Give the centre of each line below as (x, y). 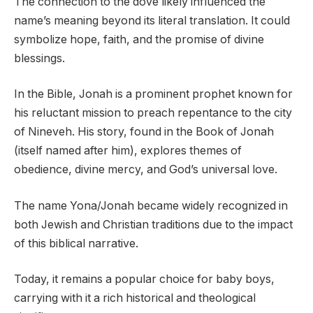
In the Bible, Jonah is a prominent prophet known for (153, 94)
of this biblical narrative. (76, 243)
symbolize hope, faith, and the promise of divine (139, 39)
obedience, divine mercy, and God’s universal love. (146, 170)
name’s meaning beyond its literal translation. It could (152, 20)
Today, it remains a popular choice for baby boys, (144, 279)
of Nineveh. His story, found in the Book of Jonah (144, 132)
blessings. (39, 58)
